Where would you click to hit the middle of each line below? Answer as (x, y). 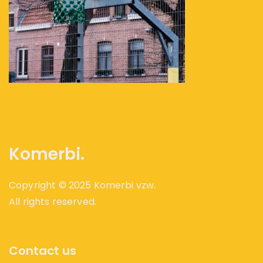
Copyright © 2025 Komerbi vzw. (82, 186)
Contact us (43, 250)
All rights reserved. (53, 202)
